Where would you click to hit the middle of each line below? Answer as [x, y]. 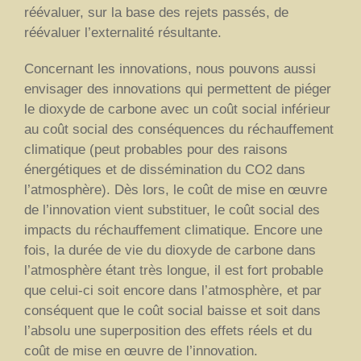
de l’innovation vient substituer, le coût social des [172, 210]
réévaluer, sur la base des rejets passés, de [156, 12]
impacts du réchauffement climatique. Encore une [173, 230]
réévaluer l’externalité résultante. [123, 32]
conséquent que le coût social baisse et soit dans [172, 310]
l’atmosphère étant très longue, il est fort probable [174, 270]
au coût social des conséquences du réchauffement [179, 129]
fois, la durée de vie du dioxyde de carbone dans [170, 250]
